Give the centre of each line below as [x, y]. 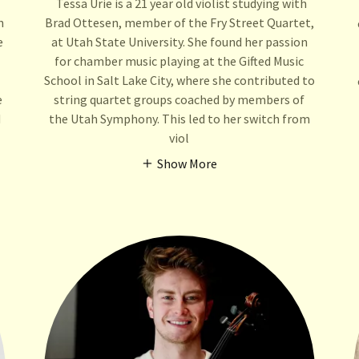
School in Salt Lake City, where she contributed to [179, 81]
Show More [188, 164]
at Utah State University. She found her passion [179, 42]
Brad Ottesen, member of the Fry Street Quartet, [179, 23]
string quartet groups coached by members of [179, 100]
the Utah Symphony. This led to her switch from [179, 119]
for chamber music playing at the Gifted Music [179, 61]
